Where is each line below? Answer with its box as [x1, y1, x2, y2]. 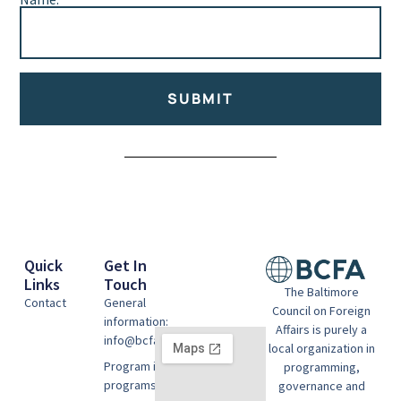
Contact [23, 294, 66, 311]
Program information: [103, 358, 218, 375]
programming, [283, 358, 360, 375]
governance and [277, 377, 365, 394]
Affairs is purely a [276, 320, 368, 337]
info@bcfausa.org [103, 332, 200, 349]
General [103, 294, 146, 311]
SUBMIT [167, 89, 234, 109]
